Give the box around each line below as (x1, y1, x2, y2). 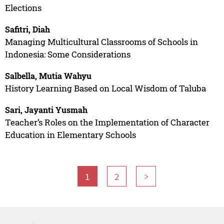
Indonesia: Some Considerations (4, 48, 130, 60)
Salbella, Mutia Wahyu (4, 70, 91, 81)
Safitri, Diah (4, 23, 50, 34)
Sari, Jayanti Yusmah (4, 104, 87, 115)
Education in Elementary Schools (4, 128, 136, 140)
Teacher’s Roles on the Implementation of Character (4, 116, 209, 128)
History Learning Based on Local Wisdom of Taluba (4, 82, 206, 94)
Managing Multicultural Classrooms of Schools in (4, 35, 198, 47)
